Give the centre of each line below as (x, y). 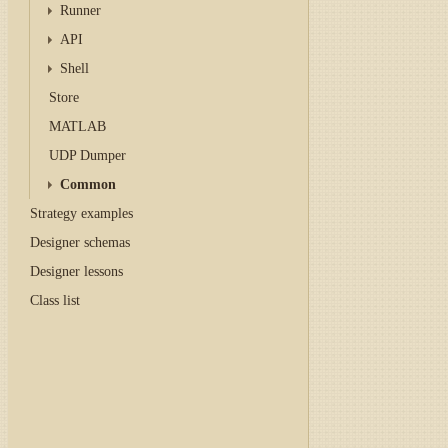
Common (88, 184)
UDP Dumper (87, 155)
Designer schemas (80, 242)
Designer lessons (76, 271)
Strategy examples (81, 213)
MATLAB (77, 126)
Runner (81, 10)
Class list (55, 300)
